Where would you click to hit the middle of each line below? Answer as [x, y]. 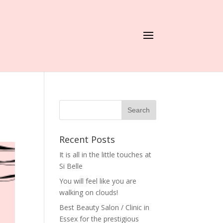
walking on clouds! [89, 192]
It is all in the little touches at [106, 155]
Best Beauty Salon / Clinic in [105, 207]
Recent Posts [87, 139]
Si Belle [71, 166]
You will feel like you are [98, 181]
